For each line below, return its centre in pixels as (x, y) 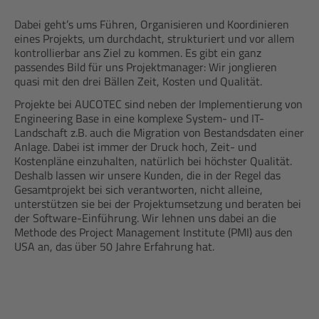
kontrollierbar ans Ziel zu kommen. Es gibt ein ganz (138, 53)
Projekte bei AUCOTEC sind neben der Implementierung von (158, 104)
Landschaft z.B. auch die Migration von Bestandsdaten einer (159, 132)
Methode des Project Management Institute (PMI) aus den (153, 232)
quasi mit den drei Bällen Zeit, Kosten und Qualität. (138, 81)
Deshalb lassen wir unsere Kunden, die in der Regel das (147, 175)
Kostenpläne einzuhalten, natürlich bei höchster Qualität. (153, 161)
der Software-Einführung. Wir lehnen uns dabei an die (145, 218)
